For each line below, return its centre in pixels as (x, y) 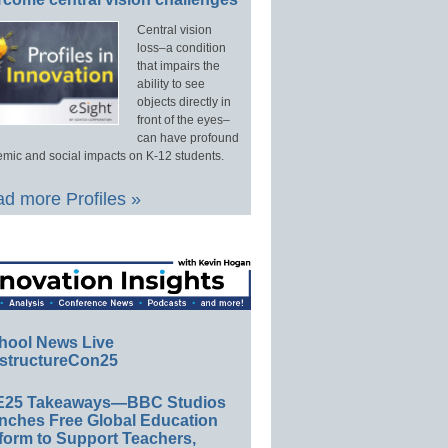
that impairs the (178, 66)
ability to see (170, 84)
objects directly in (183, 102)
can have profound (187, 138)
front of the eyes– (183, 120)
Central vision (174, 30)
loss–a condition (181, 48)
